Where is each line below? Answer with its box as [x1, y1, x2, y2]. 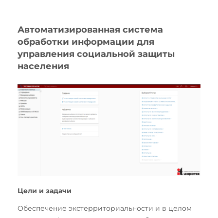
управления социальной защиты [18, 49, 175, 59]
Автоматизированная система [18, 24, 163, 35]
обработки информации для [18, 36, 154, 47]
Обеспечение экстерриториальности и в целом [18, 203, 192, 213]
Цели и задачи [18, 186, 72, 195]
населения [18, 61, 69, 72]
